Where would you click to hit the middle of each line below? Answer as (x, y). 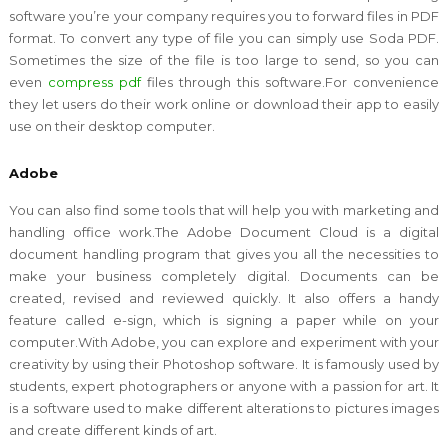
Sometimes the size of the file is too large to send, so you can (224, 59)
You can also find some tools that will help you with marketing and (224, 209)
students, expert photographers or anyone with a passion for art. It (224, 385)
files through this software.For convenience (290, 81)
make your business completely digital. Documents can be (224, 275)
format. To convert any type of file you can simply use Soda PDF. (224, 37)
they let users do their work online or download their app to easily (224, 103)
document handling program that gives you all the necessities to (224, 253)
